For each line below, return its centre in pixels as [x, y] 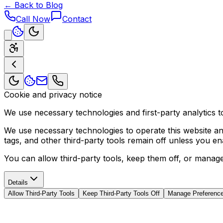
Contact [77, 19]
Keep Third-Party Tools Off [121, 193]
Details [18, 182]
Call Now [33, 19]
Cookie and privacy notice [53, 94]
